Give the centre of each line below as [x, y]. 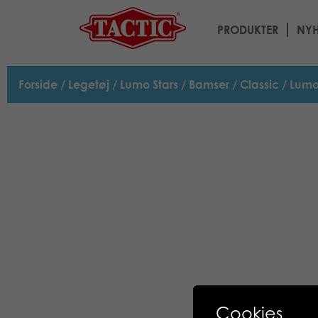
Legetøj [89, 84]
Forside [38, 84]
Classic [259, 84]
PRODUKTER [248, 29]
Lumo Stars [149, 84]
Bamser [209, 84]
